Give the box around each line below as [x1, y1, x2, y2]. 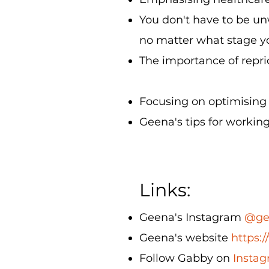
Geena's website [139, 231, 231, 244]
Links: [139, 179, 190, 201]
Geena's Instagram [139, 211, 244, 224]
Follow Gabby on [139, 252, 233, 265]
